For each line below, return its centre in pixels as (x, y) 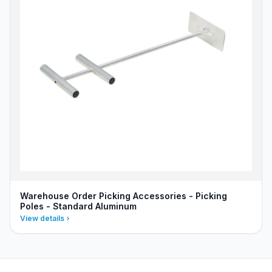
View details (42, 218)
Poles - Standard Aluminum (78, 206)
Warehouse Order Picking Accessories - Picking (124, 196)
